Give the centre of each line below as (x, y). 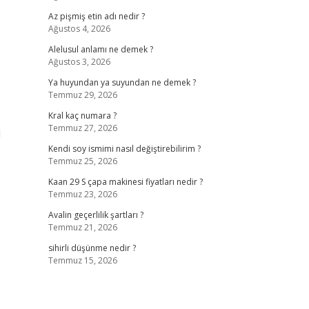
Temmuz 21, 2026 (82, 227)
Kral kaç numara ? (82, 116)
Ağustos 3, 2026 (79, 62)
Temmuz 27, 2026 (82, 128)
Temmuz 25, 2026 (82, 161)
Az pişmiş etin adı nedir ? (96, 16)
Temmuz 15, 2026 (82, 260)
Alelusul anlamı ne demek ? (100, 49)
